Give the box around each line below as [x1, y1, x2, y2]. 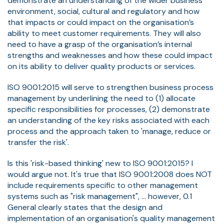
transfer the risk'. [7, 136, 69, 147]
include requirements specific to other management [7, 179, 198, 190]
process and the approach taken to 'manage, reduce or [7, 125, 211, 136]
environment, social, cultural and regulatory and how [7, 5, 199, 16]
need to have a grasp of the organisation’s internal [7, 38, 192, 49]
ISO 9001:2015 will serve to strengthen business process [7, 81, 213, 92]
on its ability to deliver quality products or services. [7, 60, 195, 71]
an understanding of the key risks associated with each [7, 114, 209, 125]
